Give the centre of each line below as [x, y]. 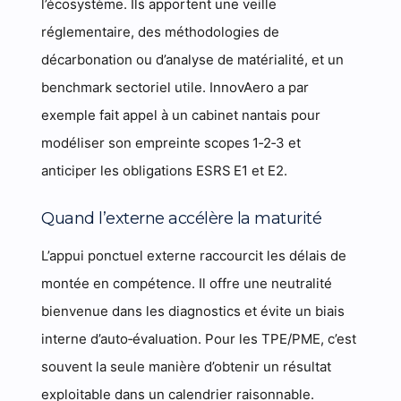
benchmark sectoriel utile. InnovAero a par [175, 87]
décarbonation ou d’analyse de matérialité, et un [193, 60]
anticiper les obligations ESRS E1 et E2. [165, 171]
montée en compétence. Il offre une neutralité [187, 283]
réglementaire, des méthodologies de [161, 32]
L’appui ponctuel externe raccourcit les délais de [194, 256]
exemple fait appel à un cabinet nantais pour [181, 115]
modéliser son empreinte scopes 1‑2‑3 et [171, 143]
